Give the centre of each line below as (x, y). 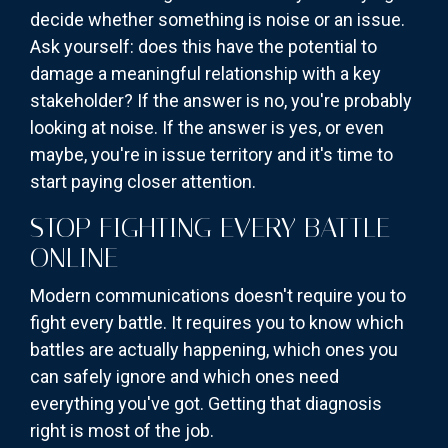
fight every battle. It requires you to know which (217, 322)
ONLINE (74, 257)
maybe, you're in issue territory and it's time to (211, 154)
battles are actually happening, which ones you (214, 349)
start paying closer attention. (143, 181)
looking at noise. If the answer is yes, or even (207, 127)
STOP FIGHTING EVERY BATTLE (210, 227)
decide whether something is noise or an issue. (217, 19)
